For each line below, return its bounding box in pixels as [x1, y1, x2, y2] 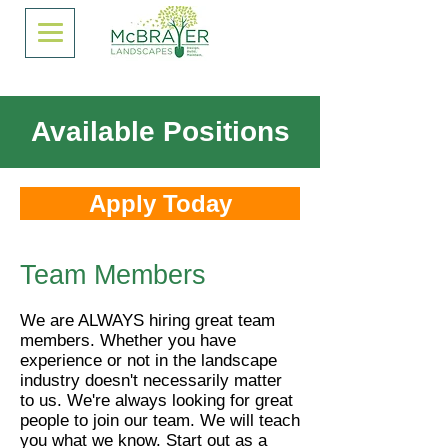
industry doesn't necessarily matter [20, 371, 282, 390]
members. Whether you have [20, 331, 236, 350]
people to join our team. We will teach [20, 411, 300, 430]
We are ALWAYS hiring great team [20, 311, 275, 330]
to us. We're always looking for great [20, 391, 293, 410]
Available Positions [30, 116, 290, 147]
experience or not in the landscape [20, 351, 277, 370]
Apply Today [88, 190, 232, 217]
